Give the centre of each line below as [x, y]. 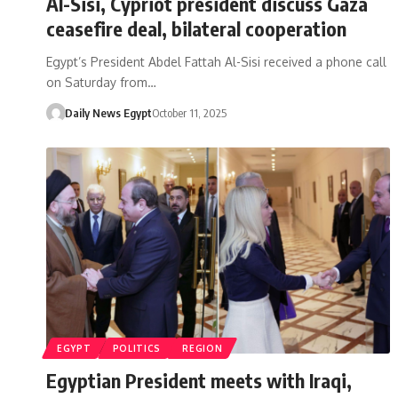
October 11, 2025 [189, 112]
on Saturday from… [101, 82]
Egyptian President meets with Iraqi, [199, 380]
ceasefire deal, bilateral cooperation [196, 28]
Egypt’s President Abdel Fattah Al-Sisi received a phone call [216, 61]
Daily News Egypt [108, 112]
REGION [203, 348]
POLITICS [137, 348]
